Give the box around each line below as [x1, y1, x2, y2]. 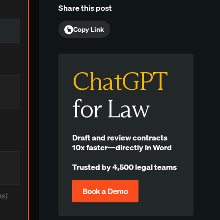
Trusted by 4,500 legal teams [72, 160, 177, 173]
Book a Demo [82, 185, 129, 198]
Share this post [58, 1, 112, 15]
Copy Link [73, 24, 104, 35]
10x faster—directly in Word [72, 140, 172, 154]
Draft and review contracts [72, 131, 168, 144]
